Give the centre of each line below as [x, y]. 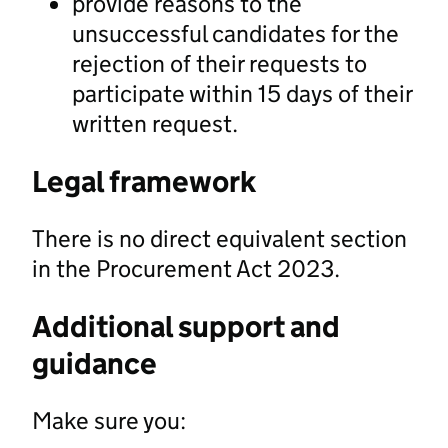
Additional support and [186, 326]
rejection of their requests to [219, 63]
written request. [155, 123]
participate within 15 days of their [242, 93]
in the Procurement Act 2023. [186, 268]
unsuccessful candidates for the [235, 33]
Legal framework [144, 181]
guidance [94, 363]
